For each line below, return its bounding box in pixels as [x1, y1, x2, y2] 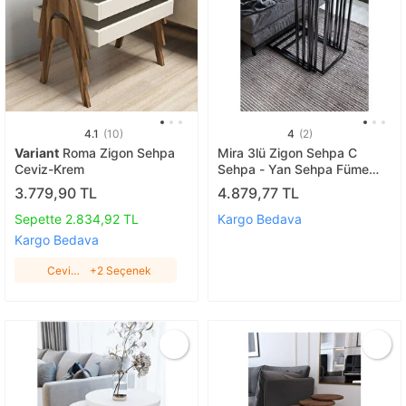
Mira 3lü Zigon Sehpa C [217, 144, 357, 160]
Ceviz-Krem [14, 160, 84, 177]
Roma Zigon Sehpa [59, 144, 175, 160]
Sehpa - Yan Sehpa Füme [217, 160, 369, 177]
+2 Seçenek [90, 263, 151, 277]
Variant [14, 144, 59, 160]
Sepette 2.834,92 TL [14, 211, 139, 227]
